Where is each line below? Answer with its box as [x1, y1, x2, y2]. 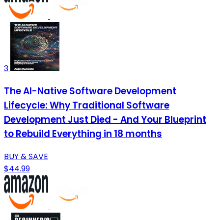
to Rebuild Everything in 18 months [4, 127, 162, 140]
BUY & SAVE [4, 150, 48, 162]
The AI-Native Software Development [4, 84, 176, 98]
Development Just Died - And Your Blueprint [4, 112, 206, 126]
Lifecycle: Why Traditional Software [4, 98, 169, 112]
